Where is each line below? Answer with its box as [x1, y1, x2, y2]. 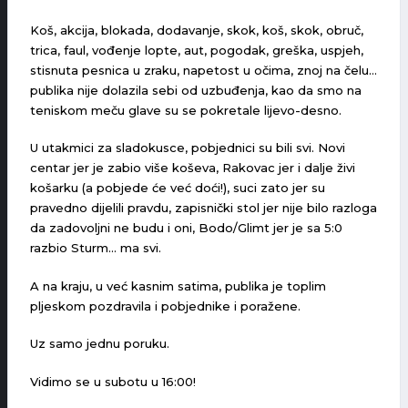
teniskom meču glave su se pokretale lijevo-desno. [30, 102, 342, 117]
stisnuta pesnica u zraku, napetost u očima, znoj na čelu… [30, 62, 377, 77]
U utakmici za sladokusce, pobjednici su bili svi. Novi [30, 140, 345, 156]
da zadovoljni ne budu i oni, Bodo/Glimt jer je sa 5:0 [30, 220, 342, 236]
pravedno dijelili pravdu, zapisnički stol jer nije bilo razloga [30, 200, 377, 216]
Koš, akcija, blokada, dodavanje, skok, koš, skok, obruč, [30, 22, 363, 37]
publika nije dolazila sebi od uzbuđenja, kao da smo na [30, 82, 362, 97]
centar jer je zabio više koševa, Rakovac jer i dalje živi [30, 160, 355, 176]
